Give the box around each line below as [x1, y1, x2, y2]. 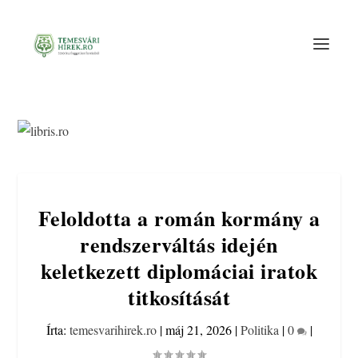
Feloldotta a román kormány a [38, 203, 320, 233]
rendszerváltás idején [80, 229, 278, 260]
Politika [240, 321, 279, 338]
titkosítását [128, 282, 230, 312]
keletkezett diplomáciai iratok [41, 256, 317, 286]
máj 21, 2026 [165, 321, 232, 338]
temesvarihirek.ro [69, 321, 157, 338]
